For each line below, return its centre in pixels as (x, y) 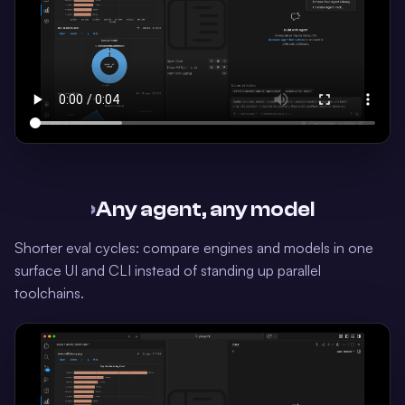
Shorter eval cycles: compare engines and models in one (194, 248)
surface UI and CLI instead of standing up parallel (168, 271)
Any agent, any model (205, 210)
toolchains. (49, 293)
